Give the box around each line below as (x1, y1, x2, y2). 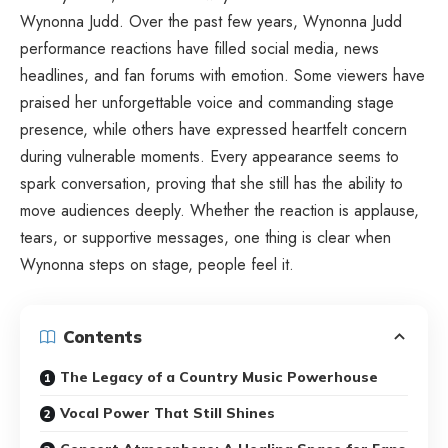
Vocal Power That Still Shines (60, 403, 275, 422)
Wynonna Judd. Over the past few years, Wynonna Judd (20, 9, 402, 33)
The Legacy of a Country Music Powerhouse (60, 367, 378, 386)
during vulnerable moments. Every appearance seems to (20, 144, 399, 168)
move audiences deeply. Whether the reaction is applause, (20, 198, 419, 222)
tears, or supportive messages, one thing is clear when (20, 225, 391, 249)
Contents (63, 326, 141, 347)
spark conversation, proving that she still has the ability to (20, 171, 403, 195)
